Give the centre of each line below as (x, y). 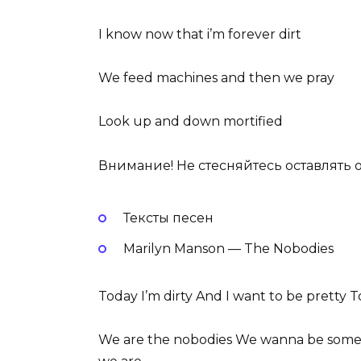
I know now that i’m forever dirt (200, 35)
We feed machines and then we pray (216, 78)
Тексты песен (168, 218)
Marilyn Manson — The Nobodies (228, 249)
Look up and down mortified (191, 122)
